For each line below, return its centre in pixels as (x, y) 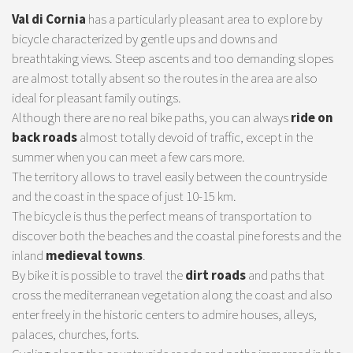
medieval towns (94, 256)
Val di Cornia (49, 19)
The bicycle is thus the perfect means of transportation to (162, 216)
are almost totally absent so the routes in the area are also (165, 78)
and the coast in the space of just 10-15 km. (124, 197)
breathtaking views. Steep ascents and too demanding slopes (173, 59)
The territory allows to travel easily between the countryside (169, 177)
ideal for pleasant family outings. (97, 98)
